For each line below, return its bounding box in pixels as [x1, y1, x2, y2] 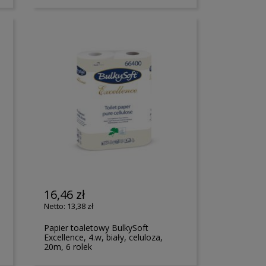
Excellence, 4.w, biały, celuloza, [44, 231, 163, 243]
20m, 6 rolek [44, 240, 93, 252]
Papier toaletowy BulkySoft [44, 221, 149, 233]
